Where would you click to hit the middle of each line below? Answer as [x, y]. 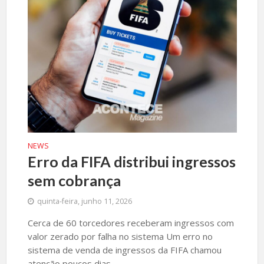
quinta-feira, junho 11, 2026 [84, 201]
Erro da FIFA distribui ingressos [131, 161]
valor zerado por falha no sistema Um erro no [120, 236]
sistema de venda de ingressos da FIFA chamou [124, 250]
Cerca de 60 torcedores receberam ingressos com [131, 223]
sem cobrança [74, 180]
